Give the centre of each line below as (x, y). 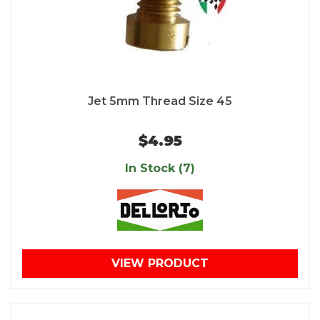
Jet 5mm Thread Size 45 (160, 101)
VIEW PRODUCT (160, 264)
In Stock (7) (160, 169)
